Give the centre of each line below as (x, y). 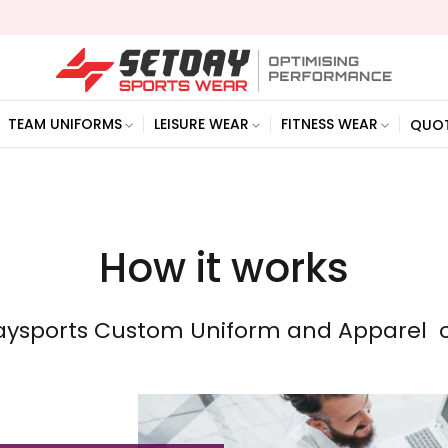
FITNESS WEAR (329, 124)
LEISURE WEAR (201, 124)
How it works (224, 268)
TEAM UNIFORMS (65, 124)
